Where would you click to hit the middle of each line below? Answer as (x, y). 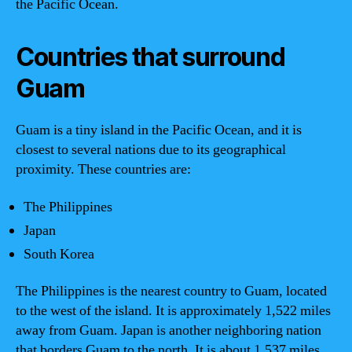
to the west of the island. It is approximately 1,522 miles (173, 311)
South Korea (59, 254)
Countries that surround (150, 57)
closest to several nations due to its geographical (151, 150)
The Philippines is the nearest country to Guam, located (171, 291)
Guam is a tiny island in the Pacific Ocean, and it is (159, 130)
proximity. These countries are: (103, 169)
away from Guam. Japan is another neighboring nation (169, 330)
